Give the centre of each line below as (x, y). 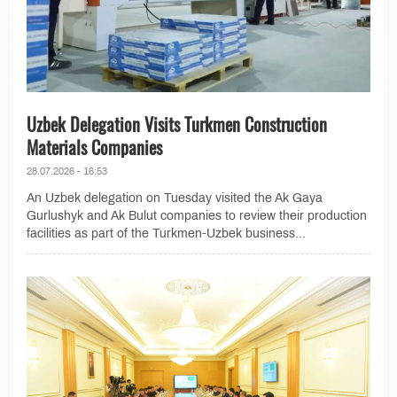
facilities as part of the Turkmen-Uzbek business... (166, 234)
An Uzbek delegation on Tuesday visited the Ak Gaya (175, 198)
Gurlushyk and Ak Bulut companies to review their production (197, 216)
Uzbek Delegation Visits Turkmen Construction (177, 125)
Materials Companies (94, 148)
